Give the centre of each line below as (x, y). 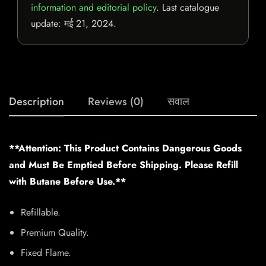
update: (47, 24)
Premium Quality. (55, 233)
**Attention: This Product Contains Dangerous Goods (125, 148)
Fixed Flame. (46, 253)
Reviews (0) (116, 102)
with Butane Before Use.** (67, 182)
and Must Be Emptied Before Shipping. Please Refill (123, 165)
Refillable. (41, 213)
